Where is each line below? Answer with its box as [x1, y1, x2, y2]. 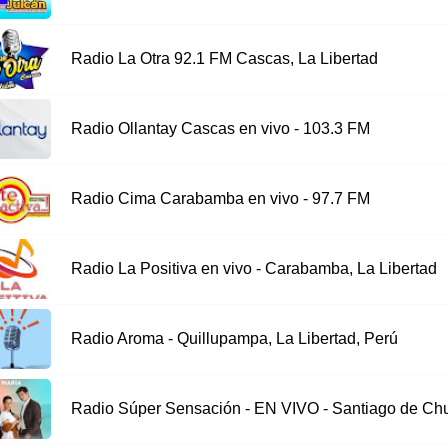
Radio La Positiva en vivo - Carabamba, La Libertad [70, 260, 437, 278]
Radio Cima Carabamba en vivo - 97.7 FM [70, 190, 370, 208]
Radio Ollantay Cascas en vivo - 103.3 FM [70, 120, 370, 138]
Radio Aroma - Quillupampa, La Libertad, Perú [70, 330, 398, 348]
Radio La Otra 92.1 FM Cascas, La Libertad [70, 50, 378, 68]
